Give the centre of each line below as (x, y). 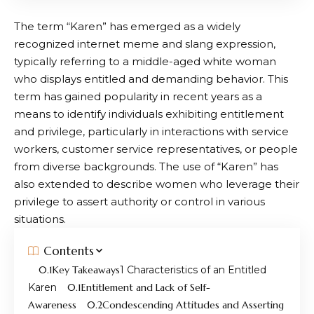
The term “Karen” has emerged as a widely (127, 26)
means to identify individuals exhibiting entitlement (149, 114)
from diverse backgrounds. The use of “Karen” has (146, 166)
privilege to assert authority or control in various (139, 201)
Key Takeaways (86, 269)
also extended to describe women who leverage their (157, 184)
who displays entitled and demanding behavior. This (151, 78)
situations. (40, 219)
